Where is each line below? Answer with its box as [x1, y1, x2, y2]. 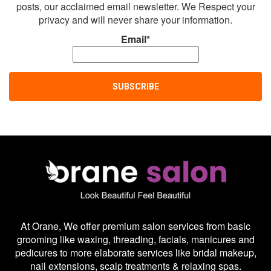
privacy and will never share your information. [39, 13, 232, 27]
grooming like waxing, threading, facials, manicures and [16, 232, 255, 246]
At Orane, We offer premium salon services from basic [21, 218, 250, 233]
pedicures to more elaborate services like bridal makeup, [15, 245, 256, 260]
